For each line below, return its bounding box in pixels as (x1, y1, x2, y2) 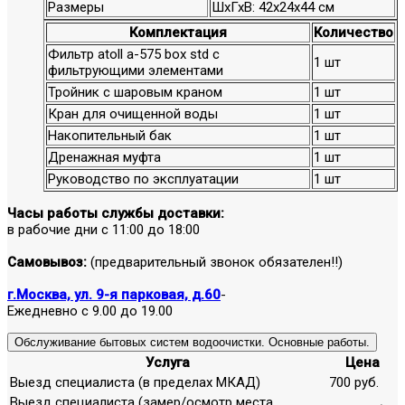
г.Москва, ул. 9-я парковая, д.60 (7, 286, 221, 303)
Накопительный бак (48, 127, 172, 144)
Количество (314, 24, 393, 41)
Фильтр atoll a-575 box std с (48, 45, 220, 62)
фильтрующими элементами (48, 61, 223, 79)
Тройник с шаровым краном (48, 83, 222, 100)
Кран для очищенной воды (48, 105, 218, 122)
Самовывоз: (7, 253, 87, 270)
